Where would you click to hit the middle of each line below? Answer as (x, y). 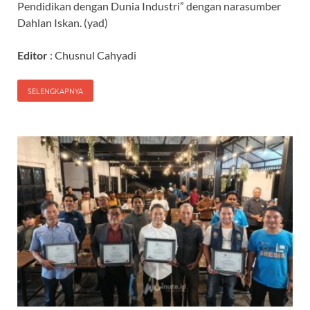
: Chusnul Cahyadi (93, 55)
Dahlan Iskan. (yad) (63, 23)
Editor (33, 55)
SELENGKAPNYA (55, 91)
